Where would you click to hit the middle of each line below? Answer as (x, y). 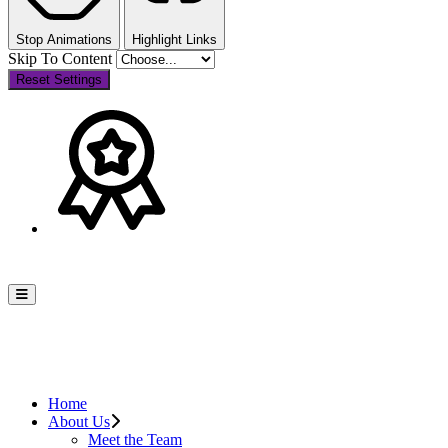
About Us (79, 421)
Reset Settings (59, 79)
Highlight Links (174, 39)
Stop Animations (64, 39)
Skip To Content (62, 58)
